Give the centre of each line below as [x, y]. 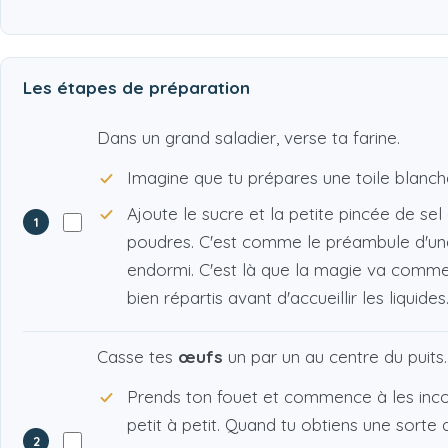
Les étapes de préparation [136, 88]
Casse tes [137, 357]
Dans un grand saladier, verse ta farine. [248, 138]
